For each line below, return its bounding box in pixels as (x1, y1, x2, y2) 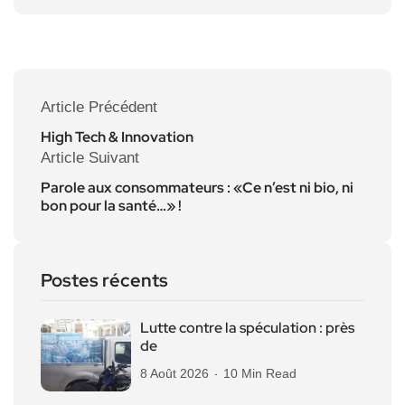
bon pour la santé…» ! (41, 196, 182, 216)
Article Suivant (41, 149, 139, 167)
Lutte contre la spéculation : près (140, 318, 354, 338)
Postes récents (41, 268, 168, 293)
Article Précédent (41, 99, 157, 117)
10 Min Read (223, 366, 297, 381)
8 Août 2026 (140, 366, 209, 381)
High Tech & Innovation (41, 127, 193, 147)
